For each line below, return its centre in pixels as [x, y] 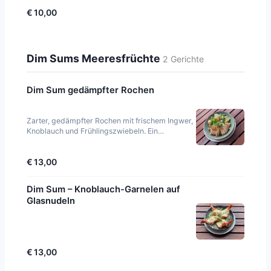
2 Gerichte [183, 59]
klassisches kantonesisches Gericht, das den [103, 142]
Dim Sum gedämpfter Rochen [90, 90]
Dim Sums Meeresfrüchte [95, 58]
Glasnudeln [51, 201]
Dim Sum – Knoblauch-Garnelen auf [103, 190]
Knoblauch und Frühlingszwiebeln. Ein [92, 131]
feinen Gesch [49, 152]
